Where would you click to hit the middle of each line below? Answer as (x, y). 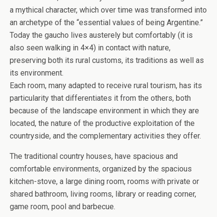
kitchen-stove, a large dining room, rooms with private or (104, 182)
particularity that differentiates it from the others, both (100, 98)
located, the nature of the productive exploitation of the (102, 124)
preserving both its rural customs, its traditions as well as (107, 61)
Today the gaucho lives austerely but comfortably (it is (101, 35)
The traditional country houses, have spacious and (94, 156)
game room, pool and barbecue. (62, 207)
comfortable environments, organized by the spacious (101, 169)
